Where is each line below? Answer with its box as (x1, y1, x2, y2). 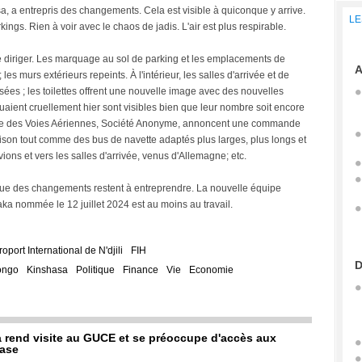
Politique (76, 264, 115, 276)
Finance (123, 264, 158, 276)
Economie (189, 264, 234, 276)
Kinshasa (27, 264, 68, 276)
